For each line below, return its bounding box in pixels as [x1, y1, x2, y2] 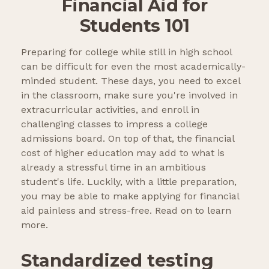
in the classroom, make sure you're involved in [21, 89, 238, 101]
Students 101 [79, 15, 190, 36]
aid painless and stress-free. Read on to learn [21, 205, 231, 216]
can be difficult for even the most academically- [21, 61, 246, 72]
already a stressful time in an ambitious [21, 162, 206, 173]
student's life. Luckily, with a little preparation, [21, 176, 237, 187]
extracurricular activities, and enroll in [21, 104, 199, 115]
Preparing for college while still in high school [21, 46, 232, 58]
